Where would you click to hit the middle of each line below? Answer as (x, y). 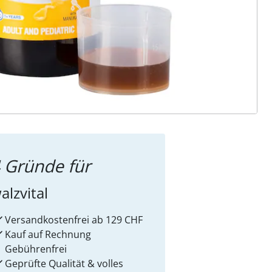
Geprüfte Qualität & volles (64, 263)
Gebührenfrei (36, 249)
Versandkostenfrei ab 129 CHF (74, 220)
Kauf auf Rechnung (48, 234)
